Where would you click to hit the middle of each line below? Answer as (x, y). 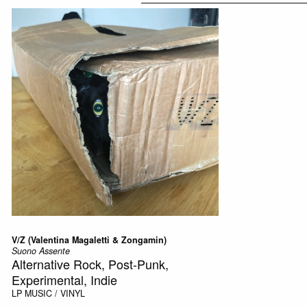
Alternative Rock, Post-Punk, (90, 263)
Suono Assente (40, 250)
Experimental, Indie (64, 279)
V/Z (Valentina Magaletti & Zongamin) (89, 240)
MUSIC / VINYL (54, 293)
